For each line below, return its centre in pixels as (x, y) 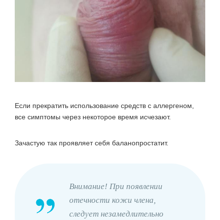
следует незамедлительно (116, 214)
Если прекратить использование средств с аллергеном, (104, 105)
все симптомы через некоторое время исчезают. (93, 117)
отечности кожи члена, (112, 200)
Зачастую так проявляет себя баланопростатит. (92, 143)
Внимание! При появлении (116, 186)
